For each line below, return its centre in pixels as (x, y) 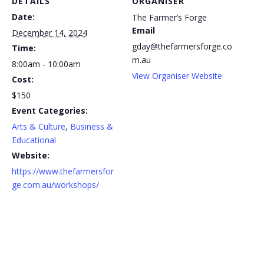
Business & (92, 127)
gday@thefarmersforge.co (182, 47)
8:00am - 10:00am (46, 64)
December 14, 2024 (49, 33)
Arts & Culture (39, 127)
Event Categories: (50, 111)
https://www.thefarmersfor (63, 171)
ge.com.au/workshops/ (55, 185)
